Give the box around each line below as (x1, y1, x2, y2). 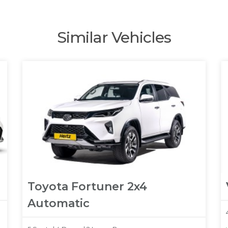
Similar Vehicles (57, 28, 171, 47)
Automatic (27, 196, 90, 211)
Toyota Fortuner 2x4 (27, 180, 147, 194)
